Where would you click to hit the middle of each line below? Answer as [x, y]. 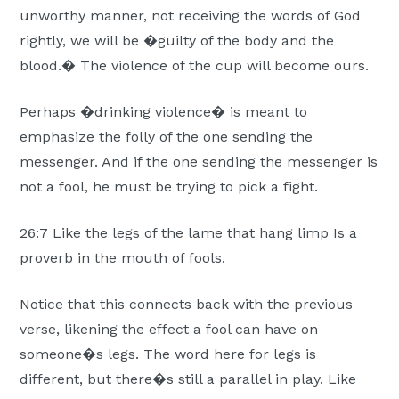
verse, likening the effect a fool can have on [169, 330]
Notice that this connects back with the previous [187, 305]
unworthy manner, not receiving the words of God [191, 16]
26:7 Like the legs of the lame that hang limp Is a [189, 233]
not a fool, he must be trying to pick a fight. [169, 187]
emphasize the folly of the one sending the [167, 137]
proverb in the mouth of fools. [123, 258]
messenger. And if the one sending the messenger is [199, 162]
